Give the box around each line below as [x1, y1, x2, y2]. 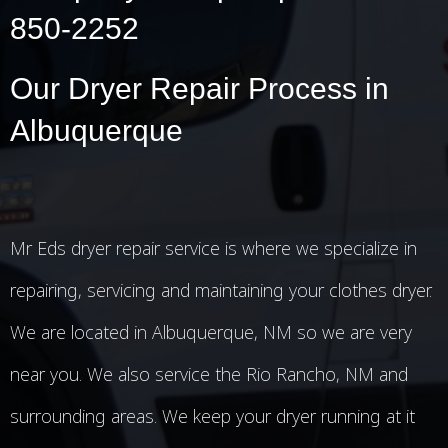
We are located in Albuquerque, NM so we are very [10, 320, 412, 344]
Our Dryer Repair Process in [10, 72, 389, 105]
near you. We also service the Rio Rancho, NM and [10, 362, 408, 386]
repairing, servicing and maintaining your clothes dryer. [10, 278, 432, 302]
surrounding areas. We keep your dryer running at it [10, 404, 415, 428]
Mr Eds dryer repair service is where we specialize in [10, 236, 417, 260]
